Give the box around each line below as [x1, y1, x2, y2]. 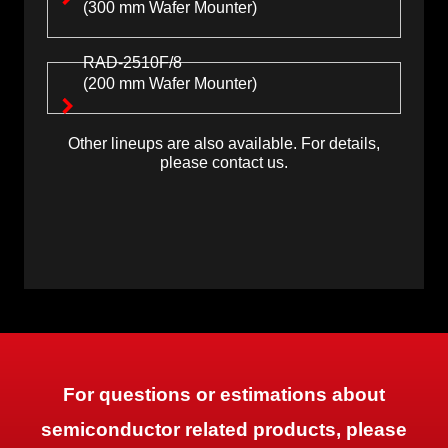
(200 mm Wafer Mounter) [83, 74, 258, 93]
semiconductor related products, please [41, 419, 407, 441]
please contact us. [159, 153, 288, 172]
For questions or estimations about [63, 384, 385, 406]
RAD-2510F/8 [83, 53, 183, 72]
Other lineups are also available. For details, [67, 134, 380, 153]
